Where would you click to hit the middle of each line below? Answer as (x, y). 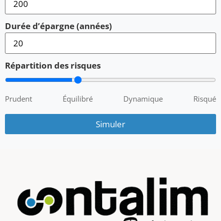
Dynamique (143, 99)
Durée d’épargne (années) (58, 26)
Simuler (110, 124)
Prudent (18, 99)
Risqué (205, 99)
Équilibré (78, 99)
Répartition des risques (53, 66)
